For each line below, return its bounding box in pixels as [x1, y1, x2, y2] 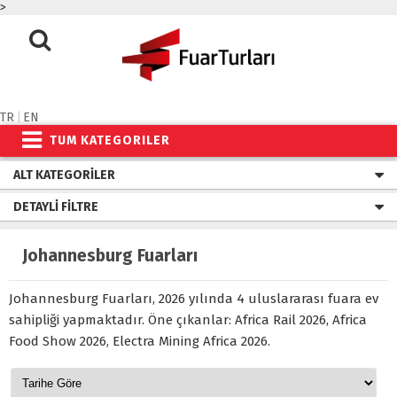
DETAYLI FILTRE [13, 199, 98, 214]
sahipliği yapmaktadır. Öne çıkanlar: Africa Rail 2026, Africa [9, 312, 367, 328]
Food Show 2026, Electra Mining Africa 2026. [9, 333, 270, 349]
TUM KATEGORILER [50, 133, 170, 148]
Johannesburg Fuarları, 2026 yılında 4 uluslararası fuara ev [9, 291, 378, 307]
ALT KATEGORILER [13, 167, 115, 183]
